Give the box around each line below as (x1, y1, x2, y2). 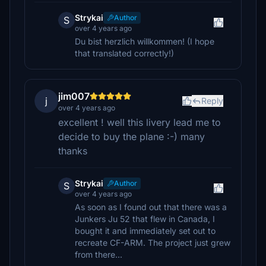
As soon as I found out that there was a (75, 202, 227, 212)
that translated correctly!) (75, 48, 174, 58)
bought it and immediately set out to (75, 226, 216, 236)
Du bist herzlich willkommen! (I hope (75, 36, 214, 46)
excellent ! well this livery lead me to (58, 116, 221, 128)
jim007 (58, 90, 90, 102)
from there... (75, 249, 122, 259)
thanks (58, 145, 87, 157)
